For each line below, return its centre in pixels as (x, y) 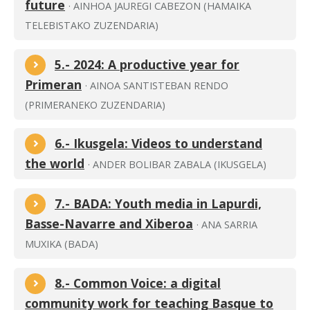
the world (55, 164)
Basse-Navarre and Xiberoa (109, 224)
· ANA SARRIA (227, 225)
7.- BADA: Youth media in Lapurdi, (158, 204)
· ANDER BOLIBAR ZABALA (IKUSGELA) (177, 165)
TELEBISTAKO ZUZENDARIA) (92, 25)
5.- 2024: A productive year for (147, 64)
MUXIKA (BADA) (62, 244)
